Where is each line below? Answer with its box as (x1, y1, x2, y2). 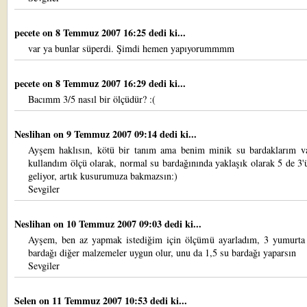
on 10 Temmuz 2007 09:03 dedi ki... (53, 217, 201, 231)
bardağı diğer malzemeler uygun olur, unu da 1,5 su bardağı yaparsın (28, 246, 296, 259)
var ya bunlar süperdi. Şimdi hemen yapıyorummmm (28, 42, 234, 55)
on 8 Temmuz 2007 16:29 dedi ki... (42, 76, 186, 90)
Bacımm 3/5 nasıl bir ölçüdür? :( (28, 93, 156, 106)
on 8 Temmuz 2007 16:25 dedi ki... (42, 25, 186, 40)
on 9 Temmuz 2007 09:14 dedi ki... (53, 127, 197, 141)
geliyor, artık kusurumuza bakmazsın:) (28, 169, 177, 182)
